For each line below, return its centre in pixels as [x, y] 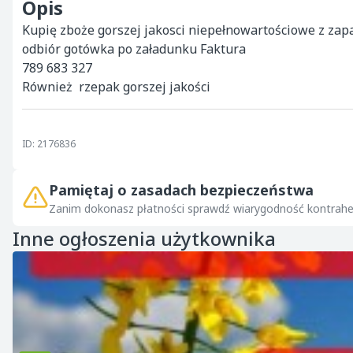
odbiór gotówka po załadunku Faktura [136, 49]
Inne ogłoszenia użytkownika [144, 238]
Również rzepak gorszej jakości [116, 87]
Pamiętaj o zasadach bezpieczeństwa [181, 190]
